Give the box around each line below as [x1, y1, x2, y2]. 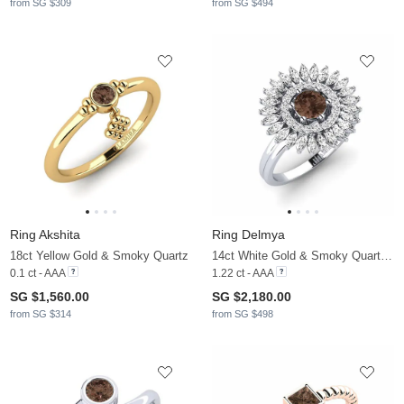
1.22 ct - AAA [212, 266, 273, 280]
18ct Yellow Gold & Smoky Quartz [10, 248, 188, 262]
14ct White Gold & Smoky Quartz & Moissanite [381, 248, 392, 262]
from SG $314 [10, 308, 71, 319]
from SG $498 [212, 308, 273, 319]
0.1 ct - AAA [10, 266, 65, 280]
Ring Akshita [10, 226, 80, 242]
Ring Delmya [212, 226, 285, 242]
